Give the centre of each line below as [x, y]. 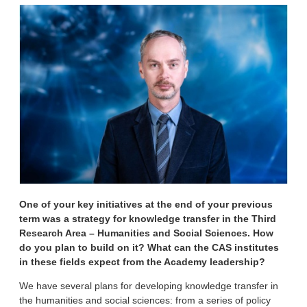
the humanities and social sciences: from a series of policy [145, 300]
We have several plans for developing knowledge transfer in [149, 285]
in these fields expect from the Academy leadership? [142, 261]
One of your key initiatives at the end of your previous [146, 204]
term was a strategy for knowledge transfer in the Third [148, 218]
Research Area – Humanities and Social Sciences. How [146, 233]
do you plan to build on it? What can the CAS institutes [149, 247]
